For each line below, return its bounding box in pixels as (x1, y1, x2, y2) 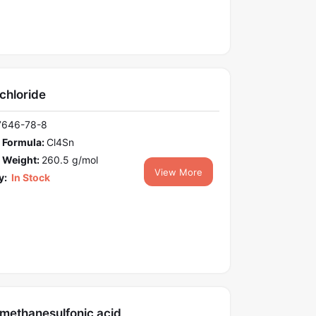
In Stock (8, 171, 50, 184)
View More (154, 166, 203, 178)
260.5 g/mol (41, 154, 98, 166)
